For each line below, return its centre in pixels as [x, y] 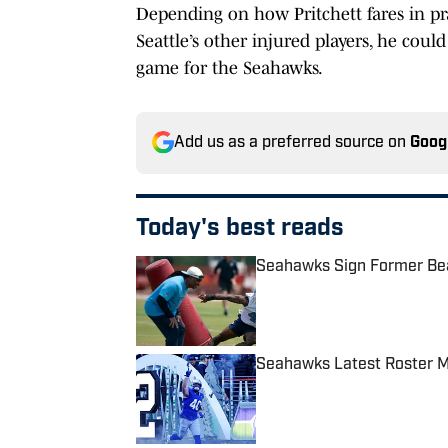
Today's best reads [240, 228]
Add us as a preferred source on [292, 142]
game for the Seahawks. [229, 67]
